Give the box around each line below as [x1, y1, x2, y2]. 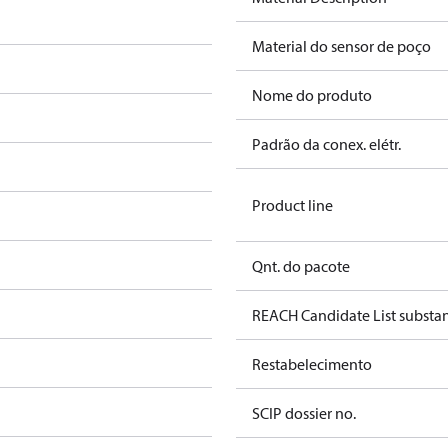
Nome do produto [252, 85, 372, 105]
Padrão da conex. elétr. [252, 134, 401, 154]
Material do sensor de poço [252, 36, 431, 56]
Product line [252, 195, 333, 215]
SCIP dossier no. [252, 403, 356, 423]
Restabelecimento [252, 354, 372, 374]
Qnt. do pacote [252, 256, 350, 276]
